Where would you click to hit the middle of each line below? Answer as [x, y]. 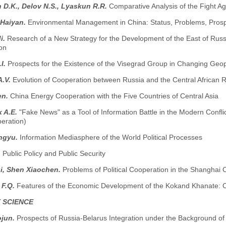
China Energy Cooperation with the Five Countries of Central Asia [114, 96]
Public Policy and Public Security [54, 154]
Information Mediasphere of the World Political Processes [111, 137]
